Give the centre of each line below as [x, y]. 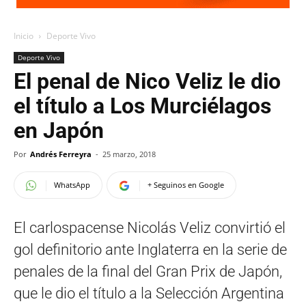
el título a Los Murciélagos [142, 106]
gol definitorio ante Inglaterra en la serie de [150, 250]
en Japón [59, 130]
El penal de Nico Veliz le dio [147, 81]
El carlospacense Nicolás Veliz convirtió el [150, 228]
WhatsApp [72, 185]
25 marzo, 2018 [129, 154]
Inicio [24, 36]
